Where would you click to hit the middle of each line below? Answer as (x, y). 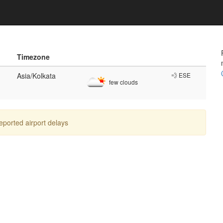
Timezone (33, 57)
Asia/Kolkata (36, 76)
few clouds (123, 82)
